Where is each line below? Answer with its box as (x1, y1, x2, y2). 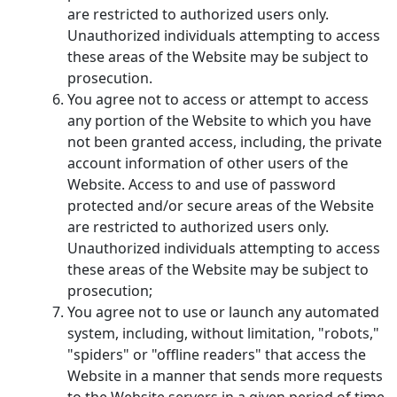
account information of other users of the (67, 152, 348, 173)
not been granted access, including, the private (67, 131, 382, 152)
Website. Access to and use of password (67, 174, 336, 194)
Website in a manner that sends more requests (67, 365, 383, 385)
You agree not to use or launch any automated (67, 301, 379, 322)
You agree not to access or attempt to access (67, 89, 369, 109)
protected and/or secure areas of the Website (67, 195, 374, 215)
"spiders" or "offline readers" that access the (67, 344, 366, 364)
